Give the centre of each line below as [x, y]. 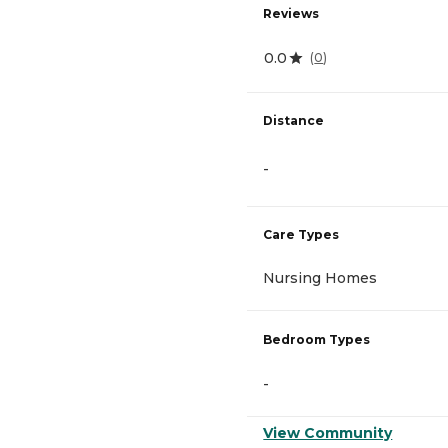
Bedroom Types [316, 339]
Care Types [301, 234]
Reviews [291, 13]
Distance [293, 120]
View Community [327, 432]
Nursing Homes [320, 277]
